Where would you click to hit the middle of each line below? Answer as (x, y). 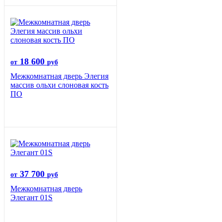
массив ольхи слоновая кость (59, 85)
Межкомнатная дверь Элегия (59, 76)
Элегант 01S (31, 198)
